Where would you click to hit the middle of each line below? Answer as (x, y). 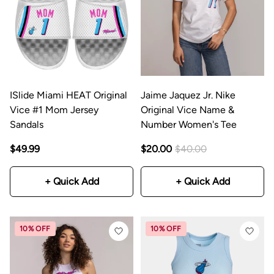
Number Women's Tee (189, 125)
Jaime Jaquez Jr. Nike (188, 95)
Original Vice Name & (187, 110)
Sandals (27, 125)
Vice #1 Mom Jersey (54, 110)
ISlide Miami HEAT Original (68, 95)
